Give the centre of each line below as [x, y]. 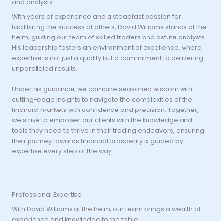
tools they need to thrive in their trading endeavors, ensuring [108, 130]
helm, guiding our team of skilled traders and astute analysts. [109, 37]
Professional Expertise [47, 194]
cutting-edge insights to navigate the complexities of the [102, 99]
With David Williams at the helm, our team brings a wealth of [106, 209]
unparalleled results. [45, 68]
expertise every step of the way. [62, 151]
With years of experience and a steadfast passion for [96, 16]
